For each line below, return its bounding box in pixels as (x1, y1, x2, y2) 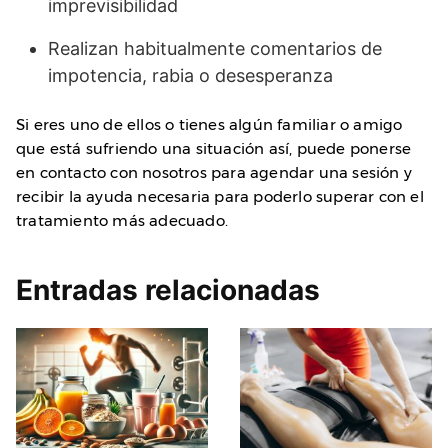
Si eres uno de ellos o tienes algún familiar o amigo (16, 115, 403, 135)
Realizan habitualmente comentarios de (48, 38, 382, 60)
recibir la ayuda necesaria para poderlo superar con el (16, 187, 424, 207)
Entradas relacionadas (16, 273, 320, 308)
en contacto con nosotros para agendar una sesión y (16, 163, 413, 183)
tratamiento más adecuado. (16, 211, 228, 231)
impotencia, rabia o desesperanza (48, 65, 333, 87)
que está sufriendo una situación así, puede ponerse (16, 139, 412, 159)
